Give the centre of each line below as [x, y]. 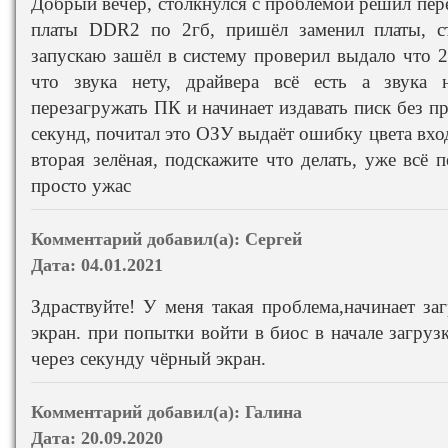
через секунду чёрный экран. [148, 358]
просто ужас [81, 185]
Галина [273, 411]
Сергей [273, 238]
